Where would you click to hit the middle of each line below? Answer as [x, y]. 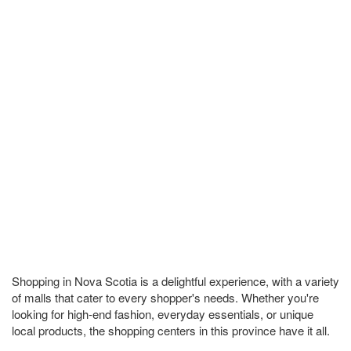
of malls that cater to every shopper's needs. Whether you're [165, 297]
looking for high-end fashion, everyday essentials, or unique [163, 314]
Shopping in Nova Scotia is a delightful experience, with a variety [175, 281]
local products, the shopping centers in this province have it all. [171, 330]
